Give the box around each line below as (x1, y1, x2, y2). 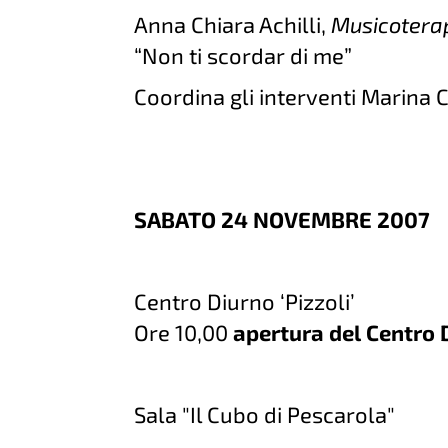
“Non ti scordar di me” (134, 42, 353, 68)
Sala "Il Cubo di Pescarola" (134, 401, 396, 427)
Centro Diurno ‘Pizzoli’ (134, 288, 356, 314)
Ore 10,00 (134, 319, 234, 345)
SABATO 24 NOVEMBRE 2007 (134, 206, 431, 232)
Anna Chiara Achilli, (134, 11, 332, 37)
